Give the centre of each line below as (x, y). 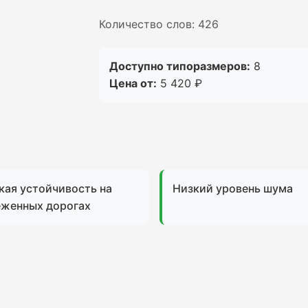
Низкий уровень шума (232, 188)
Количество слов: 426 (159, 24)
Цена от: (133, 83)
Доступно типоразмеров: (180, 66)
